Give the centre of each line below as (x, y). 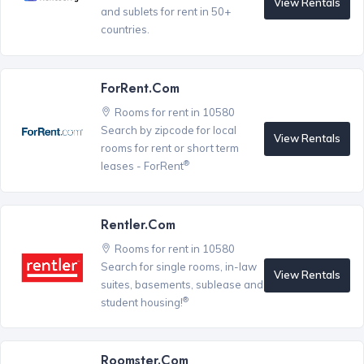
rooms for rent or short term (169, 147)
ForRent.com (140, 88)
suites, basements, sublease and (182, 284)
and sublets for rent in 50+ (165, 12)
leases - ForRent (142, 165)
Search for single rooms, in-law (178, 266)
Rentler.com (138, 224)
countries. (125, 30)
